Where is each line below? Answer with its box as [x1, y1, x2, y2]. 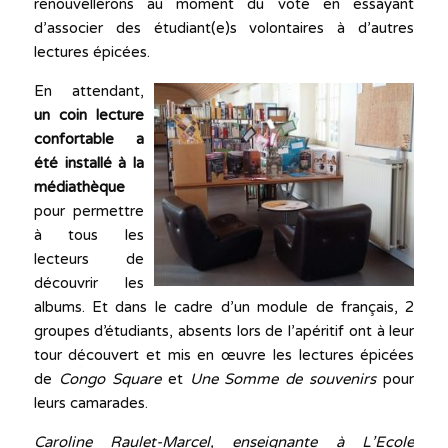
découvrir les [33, 273, 145, 292]
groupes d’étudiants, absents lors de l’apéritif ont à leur [33, 321, 415, 340]
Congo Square [58, 369, 161, 388]
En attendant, [33, 81, 145, 100]
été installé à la [33, 153, 145, 172]
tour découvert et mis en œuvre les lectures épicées [33, 345, 415, 364]
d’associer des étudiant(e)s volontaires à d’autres [33, 18, 415, 37]
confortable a [33, 129, 145, 148]
